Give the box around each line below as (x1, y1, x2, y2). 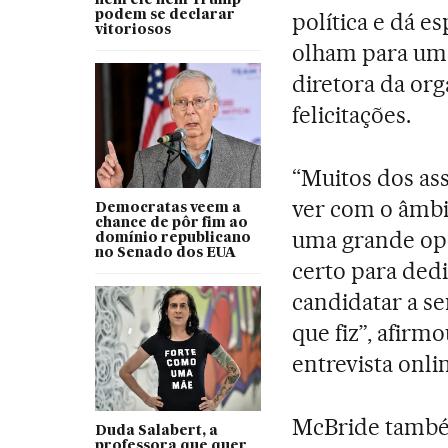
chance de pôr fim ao (94, 215, 248, 230)
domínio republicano (94, 230, 251, 245)
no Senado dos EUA (94, 245, 236, 260)
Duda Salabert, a (94, 423, 218, 438)
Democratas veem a (94, 200, 241, 215)
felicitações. (292, 100, 411, 129)
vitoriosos (94, 22, 171, 37)
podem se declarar (94, 7, 235, 22)
